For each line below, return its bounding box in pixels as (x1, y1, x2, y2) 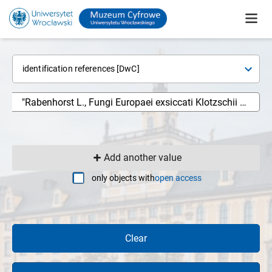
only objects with (92, 172, 155, 183)
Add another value (104, 152, 182, 163)
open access (155, 172, 202, 183)
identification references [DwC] (22, 64, 140, 73)
